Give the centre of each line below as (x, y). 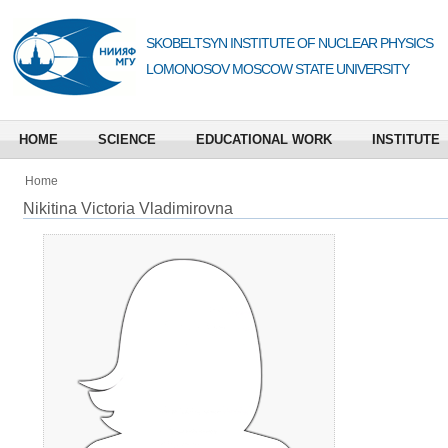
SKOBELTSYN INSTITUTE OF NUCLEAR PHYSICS (289, 43)
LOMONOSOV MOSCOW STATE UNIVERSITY (277, 69)
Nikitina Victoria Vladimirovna (128, 208)
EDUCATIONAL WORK (264, 139)
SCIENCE (127, 139)
